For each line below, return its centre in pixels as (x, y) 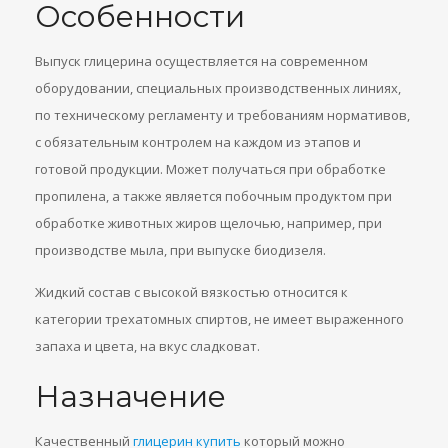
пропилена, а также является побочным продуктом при (213, 196)
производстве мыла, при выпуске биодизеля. (180, 250)
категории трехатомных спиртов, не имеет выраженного (219, 319)
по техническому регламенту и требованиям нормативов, (222, 115)
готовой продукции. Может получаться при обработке (210, 169)
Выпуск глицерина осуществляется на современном (201, 61)
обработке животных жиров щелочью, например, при (208, 223)
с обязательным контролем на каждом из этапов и (198, 142)
